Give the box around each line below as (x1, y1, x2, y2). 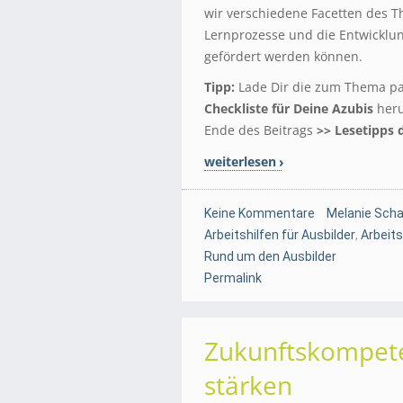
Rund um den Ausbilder (204, 248, 336, 264)
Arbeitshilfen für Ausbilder (204, 227, 355, 242)
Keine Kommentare (204, 205, 315, 220)
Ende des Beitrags (204, 121, 317, 139)
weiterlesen (204, 152, 276, 170)
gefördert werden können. (204, 47, 363, 65)
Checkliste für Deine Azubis (204, 99, 373, 117)
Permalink (204, 270, 262, 285)
